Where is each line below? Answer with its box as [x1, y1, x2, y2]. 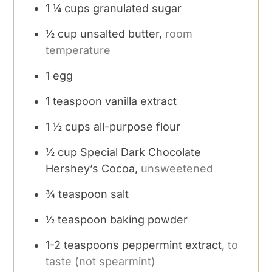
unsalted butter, [80, 27, 163, 40]
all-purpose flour [93, 120, 181, 133]
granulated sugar [93, 1, 182, 15]
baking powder [110, 212, 188, 226]
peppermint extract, [122, 238, 225, 251]
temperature [46, 43, 111, 56]
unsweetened [141, 161, 214, 175]
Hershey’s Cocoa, [46, 161, 138, 175]
